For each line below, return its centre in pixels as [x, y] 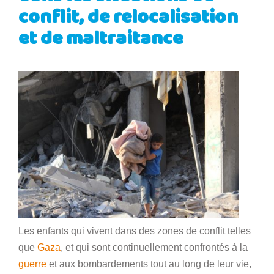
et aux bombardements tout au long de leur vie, [149, 264]
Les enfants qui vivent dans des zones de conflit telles [135, 231]
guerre [32, 264]
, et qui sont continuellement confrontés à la [154, 247]
